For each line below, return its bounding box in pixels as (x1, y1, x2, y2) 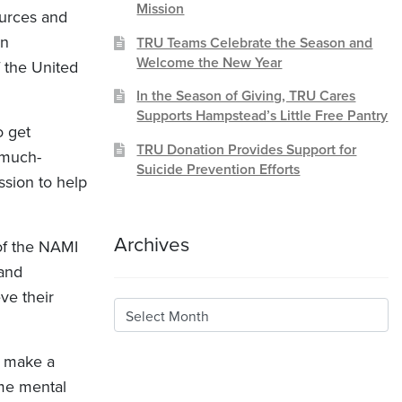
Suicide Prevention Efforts (136, 162, 301, 179)
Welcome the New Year (136, 54, 283, 71)
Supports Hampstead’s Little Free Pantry (136, 108, 389, 125)
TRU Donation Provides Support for (136, 142, 357, 159)
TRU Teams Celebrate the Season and (136, 34, 373, 51)
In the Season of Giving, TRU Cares (136, 88, 356, 105)
